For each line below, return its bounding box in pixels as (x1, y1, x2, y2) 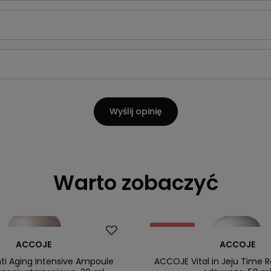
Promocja (155, 224, 190, 235)
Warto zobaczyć (53, 168, 218, 197)
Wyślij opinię (109, 105, 162, 117)
